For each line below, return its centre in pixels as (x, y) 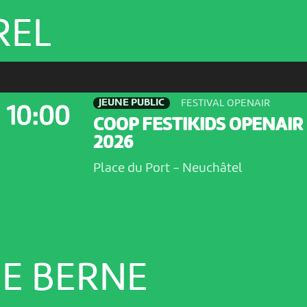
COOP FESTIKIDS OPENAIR (198, 126)
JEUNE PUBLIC (131, 103)
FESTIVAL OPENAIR (225, 103)
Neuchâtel (211, 169)
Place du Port (133, 169)
